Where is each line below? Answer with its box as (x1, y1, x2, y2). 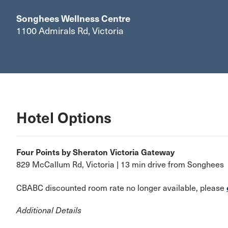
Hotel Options (16, 109, 111, 127)
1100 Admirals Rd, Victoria (16, 25, 126, 37)
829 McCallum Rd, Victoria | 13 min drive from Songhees (16, 159, 224, 169)
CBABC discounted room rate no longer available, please (16, 183, 226, 193)
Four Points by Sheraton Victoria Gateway (16, 147, 175, 157)
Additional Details (16, 206, 83, 216)
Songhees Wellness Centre (16, 13, 132, 24)
